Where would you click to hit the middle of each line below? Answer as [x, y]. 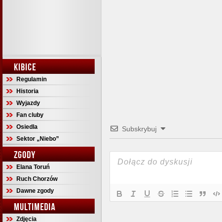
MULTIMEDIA [35, 207]
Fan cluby [30, 115]
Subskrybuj [139, 129]
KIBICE [25, 67]
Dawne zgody [35, 191]
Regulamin [31, 79]
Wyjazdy [28, 103]
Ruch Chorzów [37, 179]
